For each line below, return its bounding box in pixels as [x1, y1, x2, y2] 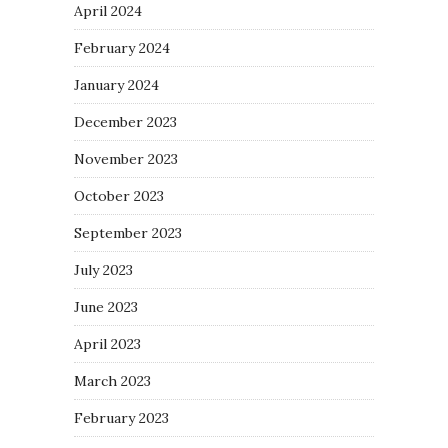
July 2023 [74, 261, 133, 280]
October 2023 [74, 187, 164, 206]
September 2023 [74, 224, 182, 243]
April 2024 [74, 2, 142, 21]
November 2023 [74, 150, 178, 169]
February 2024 [74, 39, 170, 58]
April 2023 [74, 335, 141, 354]
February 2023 [74, 409, 169, 428]
